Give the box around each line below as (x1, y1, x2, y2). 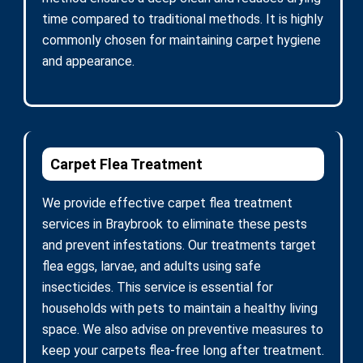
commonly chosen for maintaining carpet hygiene (42, 32, 321, 48)
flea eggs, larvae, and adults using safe (42, 258, 261, 274)
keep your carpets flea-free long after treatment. (42, 342, 324, 358)
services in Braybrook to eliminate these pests (42, 216, 307, 232)
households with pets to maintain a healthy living (42, 300, 318, 316)
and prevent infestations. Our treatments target (42, 237, 316, 253)
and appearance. (42, 53, 135, 69)
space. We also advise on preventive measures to (42, 321, 323, 337)
